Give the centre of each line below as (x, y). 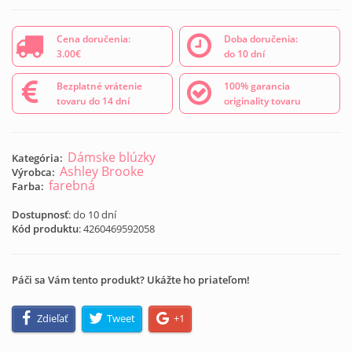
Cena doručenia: (94, 38)
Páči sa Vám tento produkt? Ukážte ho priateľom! (131, 279)
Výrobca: (33, 172)
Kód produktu (45, 228)
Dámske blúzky (112, 157)
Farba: (28, 186)
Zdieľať (53, 319)
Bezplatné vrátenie (100, 86)
